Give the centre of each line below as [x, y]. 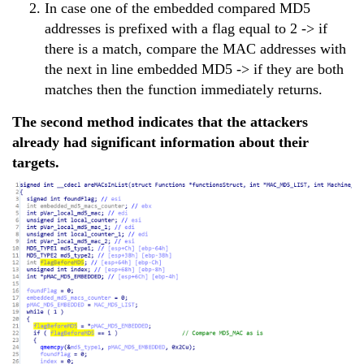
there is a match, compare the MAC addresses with [195, 48]
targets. [36, 162]
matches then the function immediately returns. [184, 89]
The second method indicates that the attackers [160, 121]
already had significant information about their [160, 142]
